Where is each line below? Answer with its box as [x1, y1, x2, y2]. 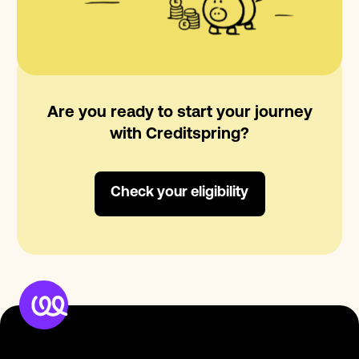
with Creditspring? [110, 126, 249, 143]
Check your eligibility [111, 185, 248, 201]
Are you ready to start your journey [46, 104, 313, 121]
